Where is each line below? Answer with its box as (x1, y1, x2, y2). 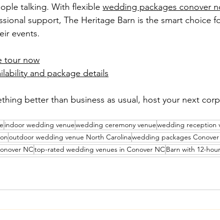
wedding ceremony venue (76, 120, 156, 129)
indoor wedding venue (4, 120, 75, 129)
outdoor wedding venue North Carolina (9, 133, 131, 141)
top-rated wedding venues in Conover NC (34, 145, 165, 154)
